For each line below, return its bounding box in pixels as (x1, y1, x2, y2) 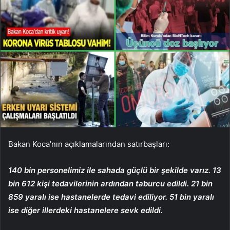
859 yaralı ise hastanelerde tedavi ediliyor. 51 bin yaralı (8, 191, 214, 202)
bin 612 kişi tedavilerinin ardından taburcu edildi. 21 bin (8, 178, 213, 188)
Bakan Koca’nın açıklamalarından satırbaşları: (8, 139, 169, 149)
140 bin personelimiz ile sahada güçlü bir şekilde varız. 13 (8, 165, 221, 175)
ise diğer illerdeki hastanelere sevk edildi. (8, 205, 163, 215)
